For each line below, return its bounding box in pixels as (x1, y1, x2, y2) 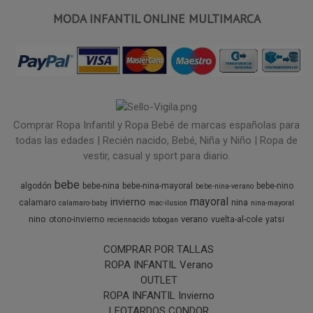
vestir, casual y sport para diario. (82, 150, 231, 163)
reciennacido (107, 215, 150, 225)
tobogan (152, 215, 178, 225)
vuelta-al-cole (211, 214, 263, 225)
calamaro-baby (59, 198, 108, 208)
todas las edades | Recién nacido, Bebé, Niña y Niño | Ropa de (15, 134, 298, 147)
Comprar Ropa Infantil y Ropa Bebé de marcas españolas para (13, 119, 300, 132)
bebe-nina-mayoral (122, 181, 193, 191)
